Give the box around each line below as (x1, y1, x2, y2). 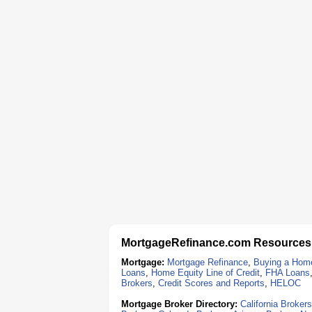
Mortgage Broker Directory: (121, 299, 237, 309)
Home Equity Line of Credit (151, 267, 260, 278)
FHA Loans (265, 267, 310, 278)
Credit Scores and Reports (158, 278, 265, 288)
